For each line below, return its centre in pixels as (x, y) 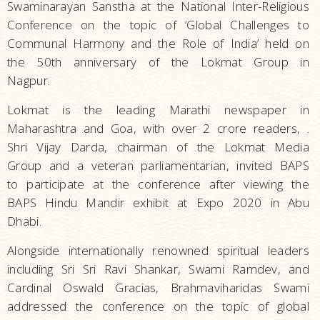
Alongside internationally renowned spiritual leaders (158, 251)
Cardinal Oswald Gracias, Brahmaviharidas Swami (158, 288)
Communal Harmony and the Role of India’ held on (158, 44)
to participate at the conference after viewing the (158, 184)
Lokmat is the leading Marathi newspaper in (158, 110)
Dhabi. (27, 221)
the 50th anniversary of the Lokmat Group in (158, 62)
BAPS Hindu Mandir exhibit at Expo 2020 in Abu (158, 203)
